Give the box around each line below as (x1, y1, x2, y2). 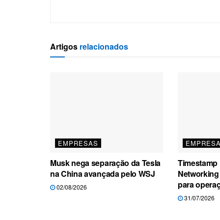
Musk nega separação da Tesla (50, 157, 161, 169)
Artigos (50, 40, 78, 52)
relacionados (78, 40, 128, 52)
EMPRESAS (58, 138, 98, 148)
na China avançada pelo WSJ (50, 168, 155, 180)
